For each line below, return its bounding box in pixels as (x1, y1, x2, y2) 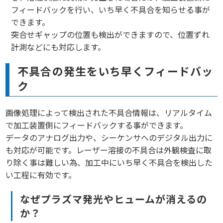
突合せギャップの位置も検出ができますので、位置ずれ (10, 28, 210, 40)
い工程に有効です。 (5, 168, 77, 181)
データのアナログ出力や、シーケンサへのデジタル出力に (5, 131, 213, 143)
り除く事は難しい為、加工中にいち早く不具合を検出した (5, 156, 213, 168)
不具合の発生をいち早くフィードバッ (17, 62, 213, 79)
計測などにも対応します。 (10, 40, 106, 53)
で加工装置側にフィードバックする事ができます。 (5, 118, 188, 131)
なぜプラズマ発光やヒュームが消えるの (19, 191, 207, 206)
